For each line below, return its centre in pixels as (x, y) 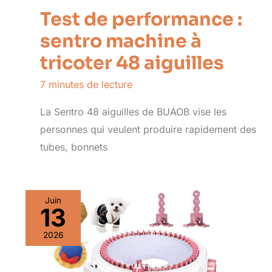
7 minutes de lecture (86, 85)
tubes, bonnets (74, 147)
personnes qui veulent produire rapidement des (148, 130)
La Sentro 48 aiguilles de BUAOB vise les (133, 112)
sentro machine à (121, 42)
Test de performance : (141, 20)
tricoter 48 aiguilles (132, 63)
